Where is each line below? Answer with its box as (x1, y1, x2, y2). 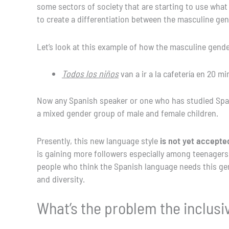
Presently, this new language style (37, 135, 160, 147)
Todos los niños (61, 68, 119, 80)
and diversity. (37, 173, 85, 185)
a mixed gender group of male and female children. (37, 107, 218, 119)
